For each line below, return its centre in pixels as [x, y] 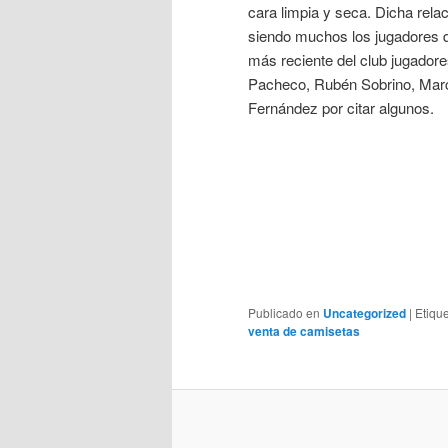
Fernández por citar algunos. [341, 107]
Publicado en [284, 313]
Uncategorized [364, 313]
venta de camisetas [304, 331]
